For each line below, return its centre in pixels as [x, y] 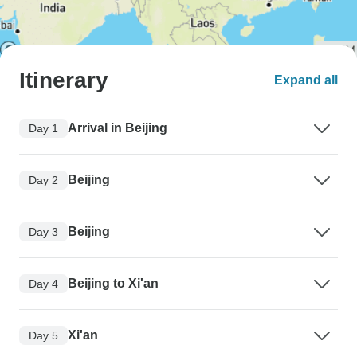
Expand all [306, 80]
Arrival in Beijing [118, 128]
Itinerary [64, 80]
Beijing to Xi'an [113, 284]
